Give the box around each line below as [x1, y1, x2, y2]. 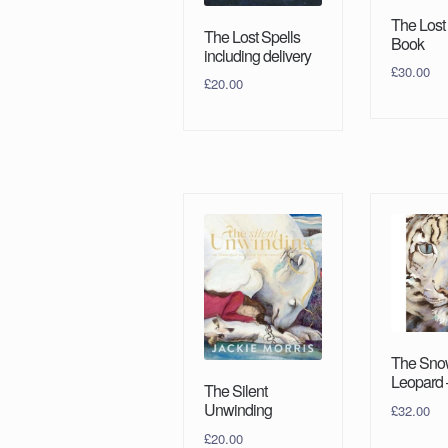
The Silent [204, 379, 268, 403]
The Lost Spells [204, 24, 301, 48]
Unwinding [204, 398, 273, 422]
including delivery [204, 43, 312, 67]
